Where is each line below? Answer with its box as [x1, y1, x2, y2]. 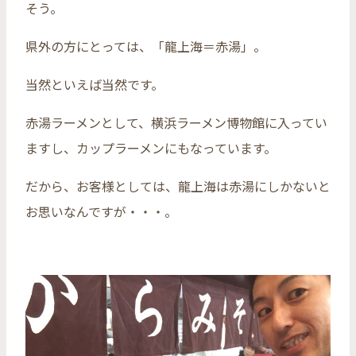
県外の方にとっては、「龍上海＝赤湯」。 [25, 36, 266, 56]
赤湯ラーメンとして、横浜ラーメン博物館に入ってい [25, 112, 327, 132]
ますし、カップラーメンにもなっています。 [25, 137, 277, 157]
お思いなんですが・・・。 [25, 201, 177, 221]
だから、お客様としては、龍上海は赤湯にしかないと [25, 176, 331, 195]
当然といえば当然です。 [25, 74, 164, 94]
